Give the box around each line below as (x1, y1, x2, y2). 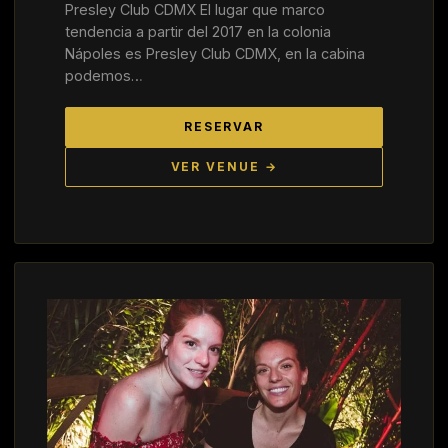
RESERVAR (183, 119, 265, 134)
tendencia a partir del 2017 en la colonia (65, 22, 331, 40)
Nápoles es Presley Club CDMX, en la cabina (65, 44, 365, 62)
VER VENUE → (170, 159, 278, 174)
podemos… (65, 66, 143, 84)
